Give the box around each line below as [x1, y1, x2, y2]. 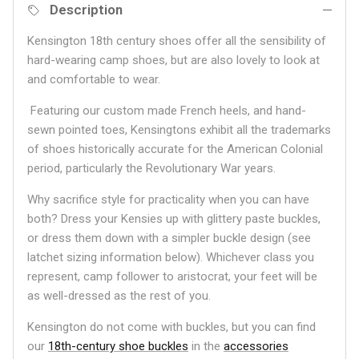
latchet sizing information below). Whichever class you [27, 250, 314, 265]
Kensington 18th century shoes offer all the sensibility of [27, 34, 326, 49]
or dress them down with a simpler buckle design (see [27, 231, 311, 246]
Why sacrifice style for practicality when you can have [27, 192, 309, 208]
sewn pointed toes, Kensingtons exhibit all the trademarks [27, 123, 331, 138]
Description [50, 2, 123, 18]
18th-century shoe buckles [48, 339, 188, 354]
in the [188, 339, 224, 354]
